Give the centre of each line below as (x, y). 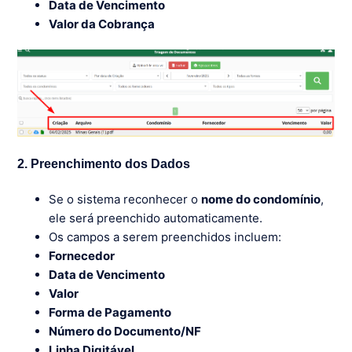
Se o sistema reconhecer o (125, 199)
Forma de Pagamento (110, 312)
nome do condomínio (261, 199)
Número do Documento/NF (125, 331)
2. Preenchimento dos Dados (104, 163)
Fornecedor (82, 255)
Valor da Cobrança (102, 24)
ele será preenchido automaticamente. (156, 218)
